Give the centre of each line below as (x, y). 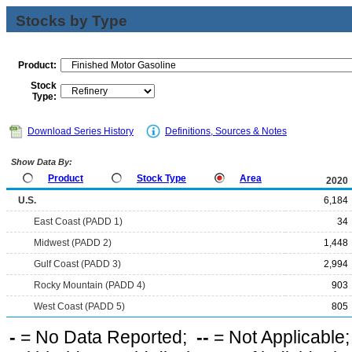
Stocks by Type (71, 21)
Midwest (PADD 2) (73, 243)
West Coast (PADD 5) (79, 306)
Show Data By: (40, 162)
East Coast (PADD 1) (78, 222)
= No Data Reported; (106, 337)
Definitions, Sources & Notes (226, 131)
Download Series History (81, 131)
